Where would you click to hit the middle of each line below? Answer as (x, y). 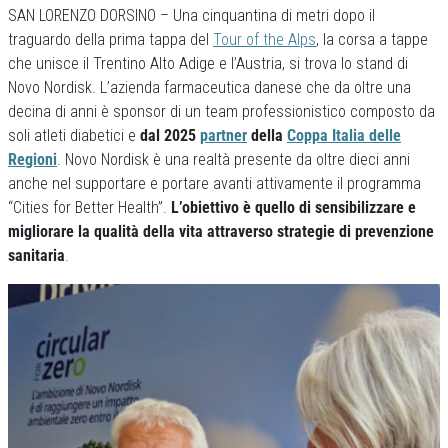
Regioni (32, 159)
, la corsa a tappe (372, 39)
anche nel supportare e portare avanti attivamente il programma (214, 183)
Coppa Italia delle (344, 135)
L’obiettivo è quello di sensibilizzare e (293, 207)
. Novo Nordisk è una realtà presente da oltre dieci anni (233, 159)
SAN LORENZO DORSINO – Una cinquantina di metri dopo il (191, 15)
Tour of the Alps (264, 39)
